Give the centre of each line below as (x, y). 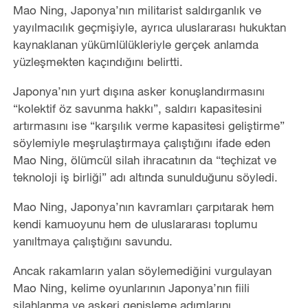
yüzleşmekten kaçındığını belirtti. (98, 62)
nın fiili (233, 288)
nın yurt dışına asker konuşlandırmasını (163, 91)
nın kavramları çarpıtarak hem (196, 207)
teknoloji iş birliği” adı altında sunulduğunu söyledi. (145, 177)
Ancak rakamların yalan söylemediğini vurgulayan (142, 271)
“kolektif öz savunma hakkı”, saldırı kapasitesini (137, 109)
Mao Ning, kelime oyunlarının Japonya (113, 288)
